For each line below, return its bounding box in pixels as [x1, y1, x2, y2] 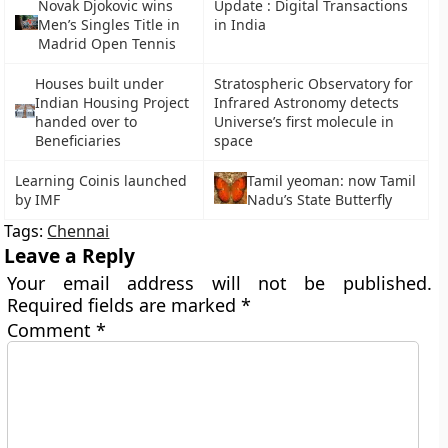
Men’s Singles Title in [37, 15, 180, 34]
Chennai [47, 220, 110, 242]
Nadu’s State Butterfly [246, 190, 392, 209]
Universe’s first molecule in [214, 112, 395, 131]
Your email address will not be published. [7, 271, 432, 295]
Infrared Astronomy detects [214, 93, 400, 112]
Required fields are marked [7, 293, 242, 317]
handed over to [35, 112, 138, 131]
